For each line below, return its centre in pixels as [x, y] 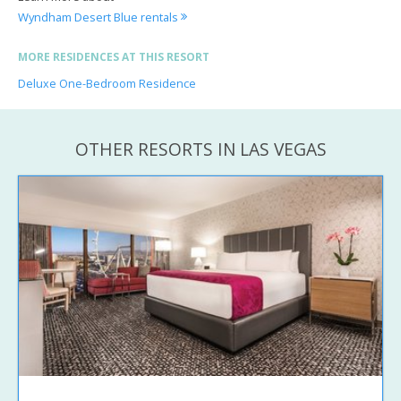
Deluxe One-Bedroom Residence [107, 83]
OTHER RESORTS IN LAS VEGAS [200, 149]
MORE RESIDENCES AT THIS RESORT [114, 56]
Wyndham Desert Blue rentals [99, 17]
